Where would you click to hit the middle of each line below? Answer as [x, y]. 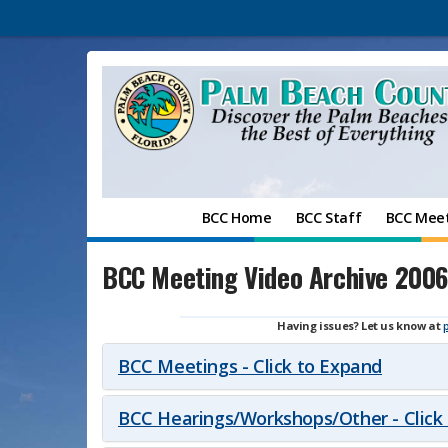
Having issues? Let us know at [360, 325]
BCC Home [236, 217]
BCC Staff [328, 217]
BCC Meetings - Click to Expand [250, 366]
